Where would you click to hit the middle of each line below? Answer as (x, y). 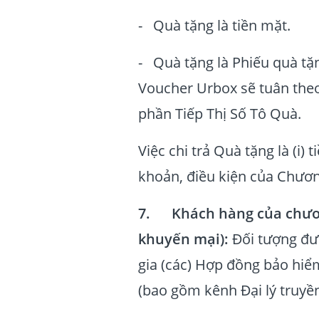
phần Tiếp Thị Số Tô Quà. (220, 114)
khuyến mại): (183, 239)
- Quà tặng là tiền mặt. (214, 25)
